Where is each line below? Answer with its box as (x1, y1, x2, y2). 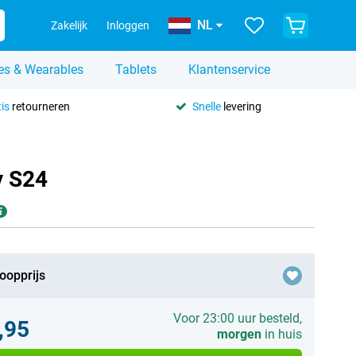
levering (220, 99, 261, 113)
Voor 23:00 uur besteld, (172, 311, 302, 326)
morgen (216, 327, 261, 342)
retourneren (9, 99, 70, 113)
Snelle (192, 99, 221, 113)
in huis (261, 327, 302, 342)
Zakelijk (51, 19, 87, 32)
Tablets (115, 62, 157, 77)
